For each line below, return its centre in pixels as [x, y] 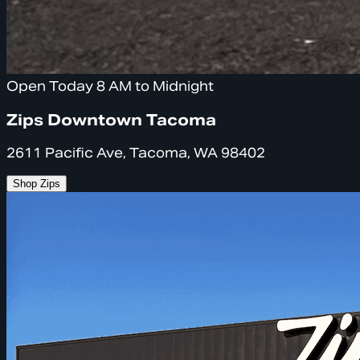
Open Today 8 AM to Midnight [110, 87]
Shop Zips [37, 183]
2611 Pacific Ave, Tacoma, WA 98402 [136, 153]
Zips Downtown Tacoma [111, 119]
